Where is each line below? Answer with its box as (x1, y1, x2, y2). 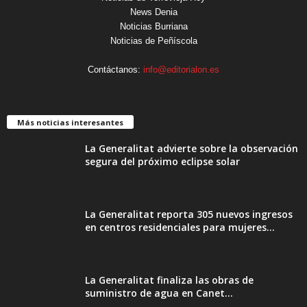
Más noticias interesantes (17, 116, 123, 127)
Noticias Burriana (119, 21, 188, 32)
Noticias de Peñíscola (110, 35, 197, 46)
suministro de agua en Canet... (85, 286, 233, 299)
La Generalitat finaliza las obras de (85, 273, 254, 286)
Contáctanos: (88, 64, 143, 75)
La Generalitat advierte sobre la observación (85, 141, 298, 155)
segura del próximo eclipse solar (85, 154, 240, 168)
